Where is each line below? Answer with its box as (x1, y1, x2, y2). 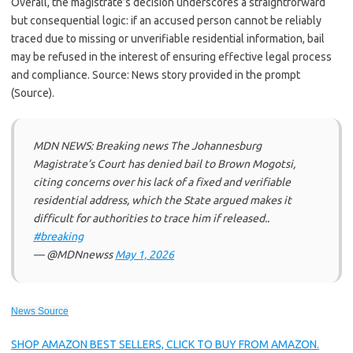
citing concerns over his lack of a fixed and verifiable (33, 176, 291, 188)
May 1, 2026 (115, 248, 174, 261)
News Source (11, 306, 69, 317)
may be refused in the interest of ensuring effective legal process (11, 50, 332, 63)
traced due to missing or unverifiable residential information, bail (11, 32, 325, 45)
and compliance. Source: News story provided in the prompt (11, 69, 300, 81)
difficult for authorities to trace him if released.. (33, 212, 269, 225)
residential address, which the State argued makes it (33, 194, 292, 206)
